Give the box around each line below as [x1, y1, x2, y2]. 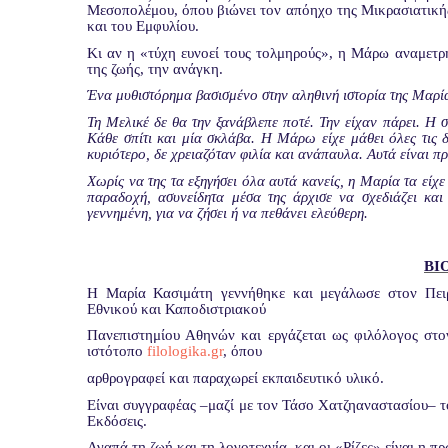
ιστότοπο [87, 343, 147, 360]
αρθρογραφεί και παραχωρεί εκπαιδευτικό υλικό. [87, 369, 384, 386]
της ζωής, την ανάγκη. [87, 60, 223, 77]
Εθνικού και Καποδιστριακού [87, 300, 266, 317]
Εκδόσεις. [87, 412, 147, 429]
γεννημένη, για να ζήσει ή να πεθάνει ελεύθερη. [87, 204, 368, 221]
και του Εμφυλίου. [87, 17, 199, 34]
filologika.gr [147, 343, 223, 360]
